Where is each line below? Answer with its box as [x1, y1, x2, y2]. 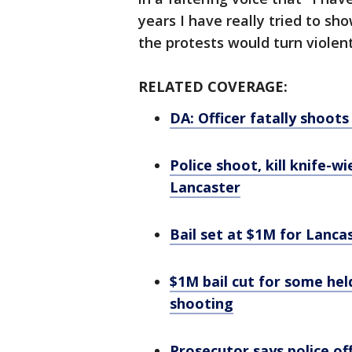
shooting [170, 294, 233, 313]
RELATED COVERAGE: [138, 77, 288, 97]
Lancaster [170, 178, 240, 197]
